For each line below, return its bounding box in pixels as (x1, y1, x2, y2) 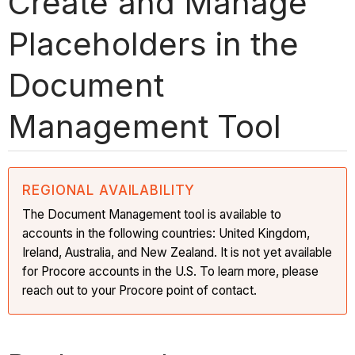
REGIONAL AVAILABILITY (22, 181, 196, 198)
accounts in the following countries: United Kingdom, (22, 225, 311, 241)
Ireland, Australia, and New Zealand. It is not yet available (22, 244, 333, 260)
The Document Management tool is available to (22, 206, 282, 222)
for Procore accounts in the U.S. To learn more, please (22, 263, 319, 279)
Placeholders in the (8, 24, 299, 63)
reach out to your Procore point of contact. (22, 282, 258, 298)
